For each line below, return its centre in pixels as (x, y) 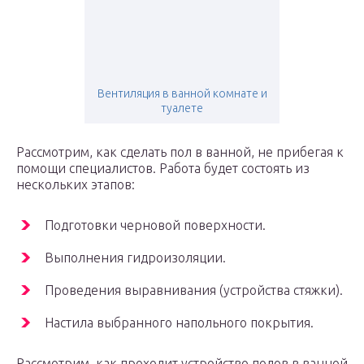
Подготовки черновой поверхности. (155, 225)
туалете (182, 108)
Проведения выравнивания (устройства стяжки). (194, 290)
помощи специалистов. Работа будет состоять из (163, 169)
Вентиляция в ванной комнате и (182, 94)
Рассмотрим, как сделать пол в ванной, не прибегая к (180, 152)
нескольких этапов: (76, 185)
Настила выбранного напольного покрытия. (179, 323)
